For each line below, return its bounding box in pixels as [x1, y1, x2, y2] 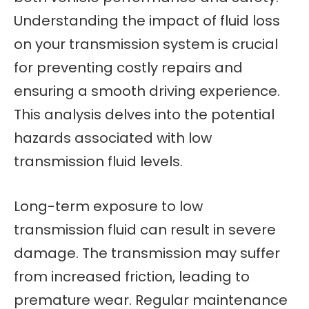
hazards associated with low [14, 128, 212, 148]
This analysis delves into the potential [14, 105, 275, 125]
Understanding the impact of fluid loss [14, 11, 280, 31]
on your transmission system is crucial [14, 34, 278, 54]
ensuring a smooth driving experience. [14, 81, 280, 101]
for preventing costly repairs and [14, 58, 243, 78]
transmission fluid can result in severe [14, 220, 276, 240]
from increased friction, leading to [14, 267, 250, 287]
